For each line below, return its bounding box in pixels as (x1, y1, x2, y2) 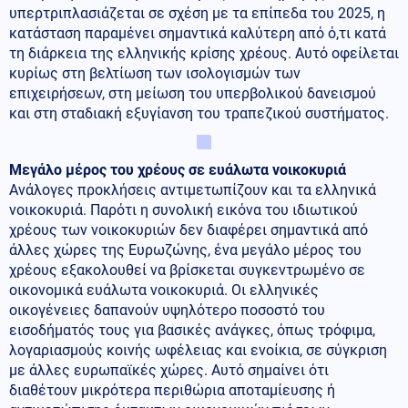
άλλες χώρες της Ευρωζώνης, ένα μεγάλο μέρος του (9, 240, 362, 259)
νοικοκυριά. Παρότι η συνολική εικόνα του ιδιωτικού (9, 200, 358, 219)
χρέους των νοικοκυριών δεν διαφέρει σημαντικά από (9, 220, 368, 239)
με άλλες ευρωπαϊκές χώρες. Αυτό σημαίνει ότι (9, 361, 329, 379)
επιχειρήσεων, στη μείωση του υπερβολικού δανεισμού (9, 84, 376, 102)
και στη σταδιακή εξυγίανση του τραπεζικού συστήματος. (9, 104, 389, 122)
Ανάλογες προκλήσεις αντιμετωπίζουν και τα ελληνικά (9, 180, 376, 199)
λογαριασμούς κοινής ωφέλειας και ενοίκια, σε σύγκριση (9, 341, 387, 359)
